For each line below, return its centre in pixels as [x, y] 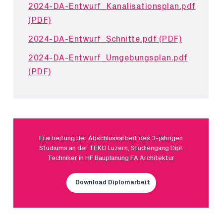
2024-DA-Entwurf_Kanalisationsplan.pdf [112, 6]
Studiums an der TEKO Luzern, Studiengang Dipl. [111, 148]
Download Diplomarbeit [112, 183]
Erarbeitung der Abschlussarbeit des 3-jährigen [111, 138]
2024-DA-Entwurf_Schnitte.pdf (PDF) [105, 39]
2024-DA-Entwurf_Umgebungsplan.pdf [108, 58]
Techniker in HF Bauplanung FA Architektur [111, 158]
